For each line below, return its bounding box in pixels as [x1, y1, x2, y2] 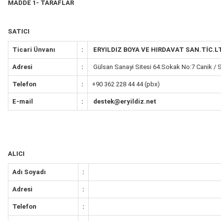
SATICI [8, 28, 30, 35]
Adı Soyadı [12, 168, 46, 176]
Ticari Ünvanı [12, 46, 55, 53]
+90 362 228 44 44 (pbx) [92, 80, 160, 88]
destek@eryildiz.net [92, 98, 156, 105]
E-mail [12, 98, 33, 105]
